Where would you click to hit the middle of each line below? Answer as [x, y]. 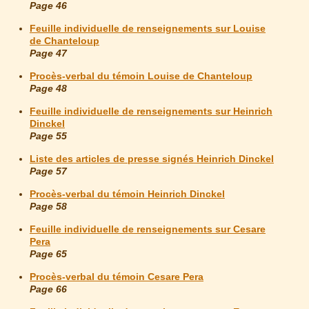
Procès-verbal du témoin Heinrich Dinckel [127, 194]
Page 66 [48, 289]
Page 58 [48, 207]
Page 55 [48, 136]
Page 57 [48, 171]
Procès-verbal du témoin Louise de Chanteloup [141, 76]
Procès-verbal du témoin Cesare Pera [117, 277]
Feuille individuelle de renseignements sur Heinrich [151, 111]
